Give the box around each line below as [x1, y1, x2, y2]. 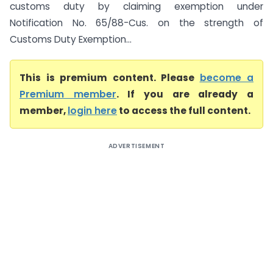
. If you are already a [116, 88, 254, 101]
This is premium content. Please [19, 71, 200, 84]
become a [199, 71, 253, 84]
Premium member [19, 88, 116, 101]
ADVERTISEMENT [108, 141, 165, 151]
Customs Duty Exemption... [10, 33, 132, 46]
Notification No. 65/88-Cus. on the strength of [10, 16, 263, 29]
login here [68, 104, 117, 117]
